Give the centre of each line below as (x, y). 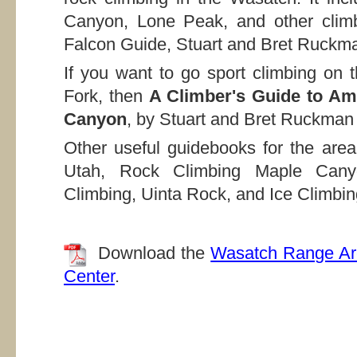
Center (89, 276)
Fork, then (106, 96)
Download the (155, 253)
